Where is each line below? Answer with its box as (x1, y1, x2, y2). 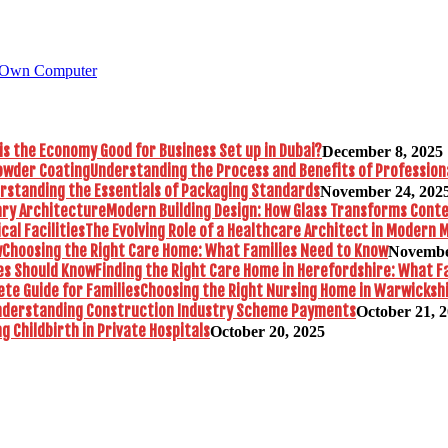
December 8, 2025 (322, 142, 443, 160)
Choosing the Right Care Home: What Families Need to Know (2, 240, 388, 261)
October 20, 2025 (210, 322, 325, 340)
